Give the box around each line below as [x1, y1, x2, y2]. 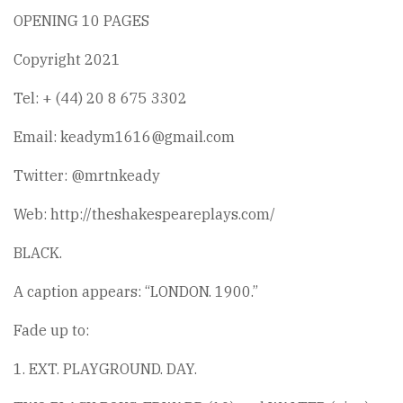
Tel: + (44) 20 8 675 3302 [13, 89, 187, 107]
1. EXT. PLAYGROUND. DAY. [13, 360, 197, 378]
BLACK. [13, 244, 62, 262]
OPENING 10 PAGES [13, 12, 149, 30]
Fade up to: [13, 321, 89, 339]
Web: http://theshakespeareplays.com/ [13, 205, 275, 223]
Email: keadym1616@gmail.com [13, 128, 235, 146]
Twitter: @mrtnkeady [13, 166, 160, 184]
